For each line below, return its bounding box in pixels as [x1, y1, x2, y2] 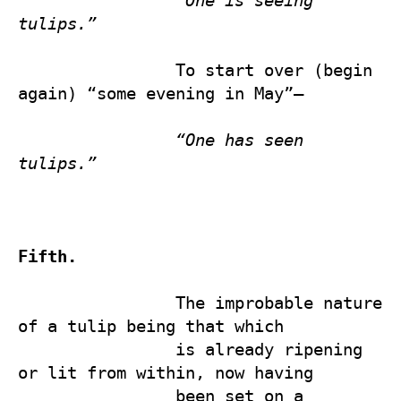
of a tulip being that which [18, 316, 294, 336]
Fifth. [18, 246, 77, 266]
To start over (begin [18, 60, 175, 80]
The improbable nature [18, 293, 175, 312]
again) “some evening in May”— [18, 83, 303, 103]
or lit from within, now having [18, 363, 323, 382]
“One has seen [175, 130, 303, 149]
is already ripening [18, 339, 175, 359]
